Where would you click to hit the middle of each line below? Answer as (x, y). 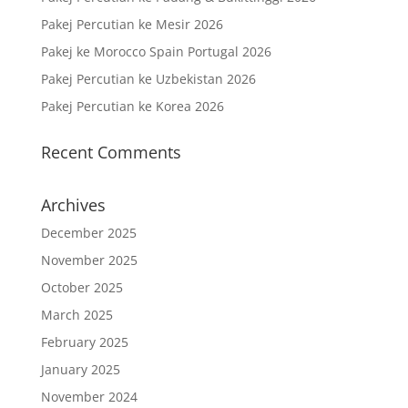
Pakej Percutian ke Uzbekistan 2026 (148, 78)
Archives (73, 204)
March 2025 (76, 314)
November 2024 (89, 396)
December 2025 (88, 232)
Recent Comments (111, 152)
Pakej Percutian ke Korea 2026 (132, 106)
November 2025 (89, 260)
